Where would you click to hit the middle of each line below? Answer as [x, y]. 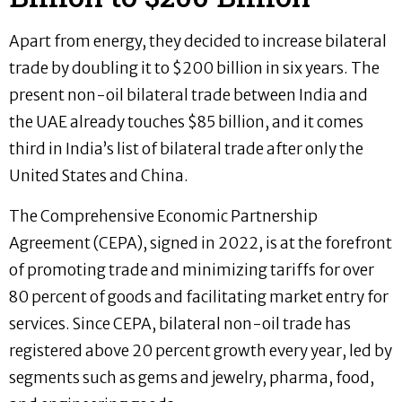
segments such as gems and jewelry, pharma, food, [192, 377]
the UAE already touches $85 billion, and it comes [186, 122]
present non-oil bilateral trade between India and [188, 96]
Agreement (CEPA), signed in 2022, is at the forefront [201, 243]
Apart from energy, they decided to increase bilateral [198, 42]
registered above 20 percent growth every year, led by [201, 350]
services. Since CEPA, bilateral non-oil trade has [180, 323]
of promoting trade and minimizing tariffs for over [192, 270]
